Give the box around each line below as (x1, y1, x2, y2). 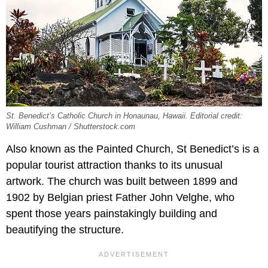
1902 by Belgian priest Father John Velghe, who (6, 191, 234, 204)
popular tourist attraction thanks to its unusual (6, 159, 223, 172)
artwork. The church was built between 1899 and (6, 175, 237, 188)
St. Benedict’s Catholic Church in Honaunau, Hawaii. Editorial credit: (6, 112, 242, 121)
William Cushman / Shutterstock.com (6, 123, 135, 132)
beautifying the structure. (6, 224, 124, 236)
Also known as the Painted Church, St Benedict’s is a (6, 143, 259, 156)
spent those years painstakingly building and (6, 208, 217, 220)
